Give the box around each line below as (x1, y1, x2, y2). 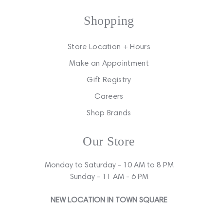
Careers (94, 91, 124, 101)
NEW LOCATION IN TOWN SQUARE (51, 195, 167, 205)
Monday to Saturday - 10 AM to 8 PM (44, 160, 174, 170)
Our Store (83, 134, 135, 149)
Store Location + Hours (67, 42, 151, 52)
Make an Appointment (69, 58, 149, 68)
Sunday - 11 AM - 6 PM (70, 172, 148, 182)
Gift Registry (87, 75, 131, 85)
